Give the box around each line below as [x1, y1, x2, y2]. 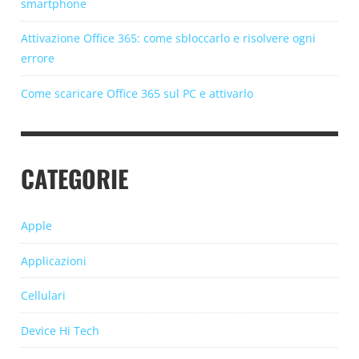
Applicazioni [21, 252, 87, 268]
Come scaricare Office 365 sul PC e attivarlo [21, 85, 253, 101]
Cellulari [21, 288, 66, 303]
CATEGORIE [21, 159, 128, 196]
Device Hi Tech [21, 322, 99, 338]
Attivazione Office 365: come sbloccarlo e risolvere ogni [21, 30, 316, 46]
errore [21, 50, 54, 67]
